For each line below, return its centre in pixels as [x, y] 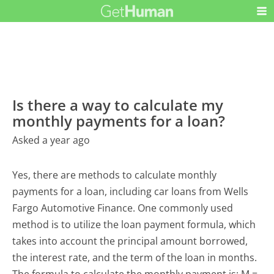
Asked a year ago [51, 140]
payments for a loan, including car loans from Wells [131, 191]
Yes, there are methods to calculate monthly [115, 175]
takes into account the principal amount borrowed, [130, 241]
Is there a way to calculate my [118, 105]
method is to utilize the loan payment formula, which [134, 224]
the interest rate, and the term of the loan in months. [135, 257]
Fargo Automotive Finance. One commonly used [123, 208]
